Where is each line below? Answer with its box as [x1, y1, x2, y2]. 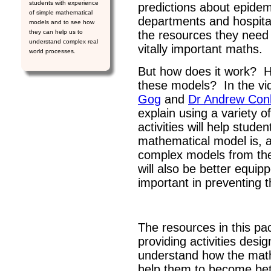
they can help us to [29, 28, 83, 36]
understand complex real [29, 38, 98, 45]
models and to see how [29, 19, 94, 26]
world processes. [29, 48, 76, 55]
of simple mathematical [29, 9, 93, 16]
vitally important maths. [138, 42, 263, 56]
